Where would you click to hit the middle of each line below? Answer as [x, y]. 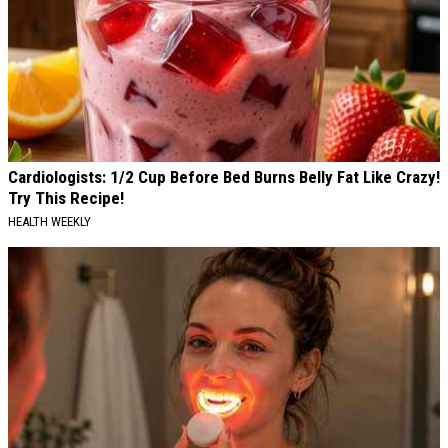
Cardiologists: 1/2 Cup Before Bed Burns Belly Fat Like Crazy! [224, 176]
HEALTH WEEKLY [49, 221]
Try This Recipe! [66, 197]
